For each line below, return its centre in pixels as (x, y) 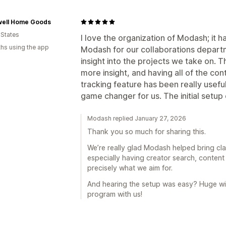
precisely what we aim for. (130, 167)
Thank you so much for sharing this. (147, 131)
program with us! (115, 194)
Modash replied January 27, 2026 (137, 118)
